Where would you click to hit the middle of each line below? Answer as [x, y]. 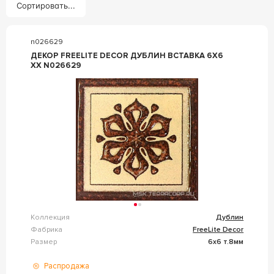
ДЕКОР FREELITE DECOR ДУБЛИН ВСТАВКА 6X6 [127, 55]
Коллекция [50, 217]
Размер [43, 242]
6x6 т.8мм [226, 242]
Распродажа [66, 266]
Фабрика [46, 229]
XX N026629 [56, 65]
